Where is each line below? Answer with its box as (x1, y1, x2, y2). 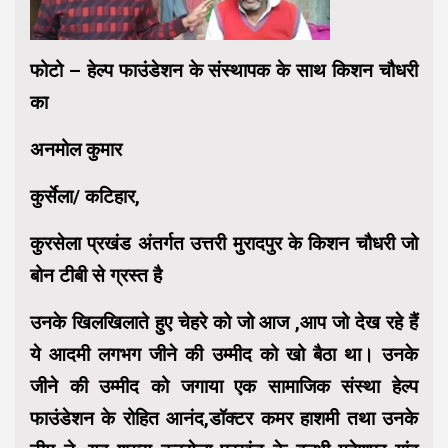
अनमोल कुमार (30, 138, 122, 162)
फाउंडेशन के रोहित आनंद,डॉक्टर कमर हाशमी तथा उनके (30, 407, 418, 431)
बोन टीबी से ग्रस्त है (30, 264, 162, 288)
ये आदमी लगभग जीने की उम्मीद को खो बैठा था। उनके (30, 343, 418, 367)
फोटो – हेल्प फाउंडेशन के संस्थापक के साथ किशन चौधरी (30, 59, 418, 83)
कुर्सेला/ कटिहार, (30, 185, 140, 209)
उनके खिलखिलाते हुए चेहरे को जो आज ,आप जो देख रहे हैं (30, 311, 418, 335)
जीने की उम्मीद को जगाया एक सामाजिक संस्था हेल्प (30, 375, 418, 399)
